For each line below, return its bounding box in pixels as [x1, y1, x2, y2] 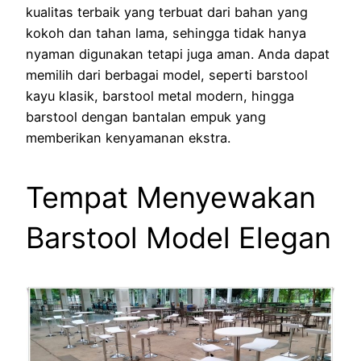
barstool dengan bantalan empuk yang [26, 108, 266, 125]
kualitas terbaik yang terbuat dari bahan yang [26, 3, 308, 20]
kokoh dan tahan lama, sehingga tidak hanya [26, 24, 306, 41]
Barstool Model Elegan [26, 219, 331, 255]
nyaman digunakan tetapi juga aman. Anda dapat [26, 45, 330, 62]
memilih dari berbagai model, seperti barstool [26, 66, 308, 83]
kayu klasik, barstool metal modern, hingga [26, 87, 294, 104]
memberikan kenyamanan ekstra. [26, 129, 230, 146]
